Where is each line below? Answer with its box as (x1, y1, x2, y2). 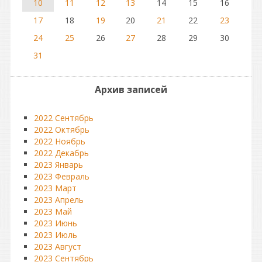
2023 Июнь (34, 218, 77, 229)
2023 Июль (34, 229, 77, 240)
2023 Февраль (34, 171, 89, 182)
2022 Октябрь (34, 124, 89, 135)
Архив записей (95, 83, 167, 96)
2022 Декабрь (34, 147, 89, 158)
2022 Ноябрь (34, 136, 85, 147)
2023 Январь (34, 159, 83, 170)
